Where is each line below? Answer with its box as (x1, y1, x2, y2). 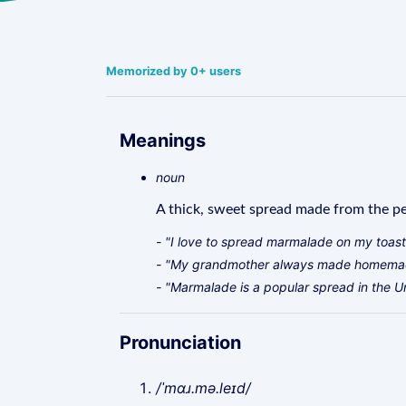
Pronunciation (120, 332, 241, 353)
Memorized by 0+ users (106, 64, 241, 78)
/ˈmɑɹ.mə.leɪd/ (156, 379, 251, 397)
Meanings (120, 130, 206, 151)
